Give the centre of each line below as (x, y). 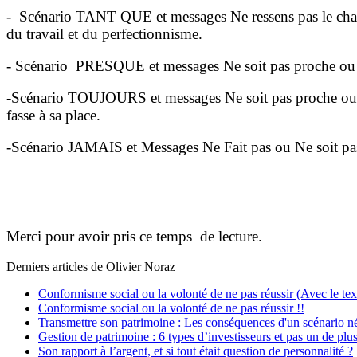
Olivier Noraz (141, 267)
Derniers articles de (56, 267)
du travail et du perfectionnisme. (104, 34)
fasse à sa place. (53, 116)
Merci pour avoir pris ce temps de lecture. (134, 237)
